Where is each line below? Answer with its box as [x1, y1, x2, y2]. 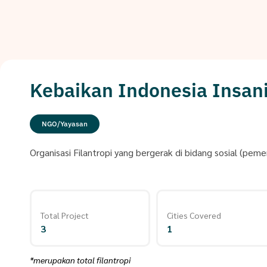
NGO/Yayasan [42, 119, 88, 128]
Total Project [41, 210, 89, 221]
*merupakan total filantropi [30, 254, 131, 265]
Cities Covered [167, 210, 221, 221]
